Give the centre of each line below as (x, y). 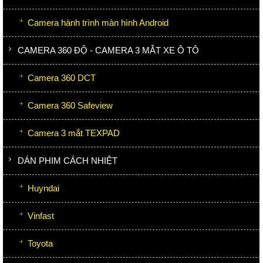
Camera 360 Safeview (70, 105)
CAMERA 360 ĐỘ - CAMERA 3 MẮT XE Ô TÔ (108, 50)
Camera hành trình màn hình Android (98, 22)
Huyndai (43, 188)
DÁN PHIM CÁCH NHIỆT (68, 160)
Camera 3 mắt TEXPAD (74, 133)
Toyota (40, 243)
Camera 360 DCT (62, 77)
